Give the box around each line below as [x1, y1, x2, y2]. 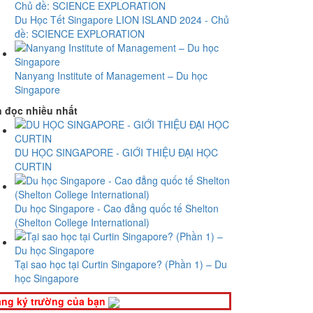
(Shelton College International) [15, 215, 150, 229]
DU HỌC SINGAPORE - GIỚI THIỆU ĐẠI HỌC [15, 145, 218, 159]
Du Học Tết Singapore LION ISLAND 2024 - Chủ [15, 13, 229, 27]
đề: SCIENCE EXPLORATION [15, 27, 145, 41]
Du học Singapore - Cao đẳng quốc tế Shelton [15, 201, 219, 215]
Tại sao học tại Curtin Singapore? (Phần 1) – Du [15, 257, 227, 271]
